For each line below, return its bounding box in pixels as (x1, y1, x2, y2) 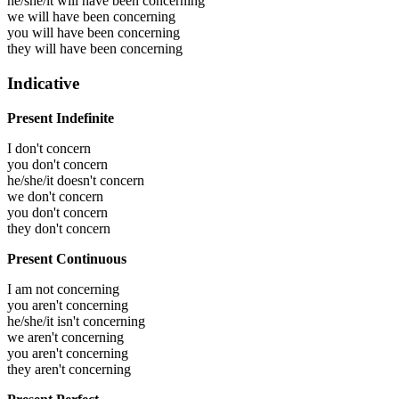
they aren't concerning (7, 361, 131, 377)
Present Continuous (7, 250, 126, 266)
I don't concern (7, 140, 91, 156)
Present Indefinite (7, 110, 114, 126)
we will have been (7, 9, 113, 25)
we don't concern (7, 188, 103, 204)
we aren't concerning (7, 329, 124, 345)
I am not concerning (7, 281, 119, 297)
